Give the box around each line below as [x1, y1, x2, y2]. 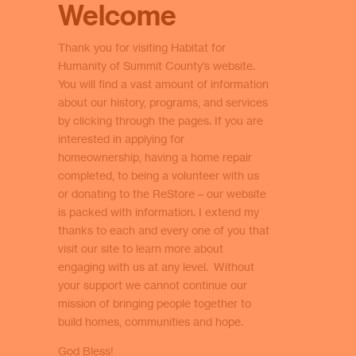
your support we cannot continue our [58, 278, 248, 292]
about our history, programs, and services [58, 95, 269, 109]
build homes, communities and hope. [58, 315, 244, 328]
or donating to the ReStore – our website [58, 187, 267, 200]
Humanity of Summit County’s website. [58, 59, 258, 72]
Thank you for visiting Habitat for [58, 41, 226, 54]
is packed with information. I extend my [58, 205, 260, 219]
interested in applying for [58, 132, 185, 145]
